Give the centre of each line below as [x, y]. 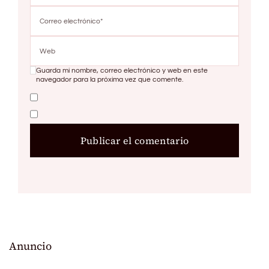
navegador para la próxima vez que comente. [109, 80]
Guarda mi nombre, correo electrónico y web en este [122, 71]
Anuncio [30, 246]
